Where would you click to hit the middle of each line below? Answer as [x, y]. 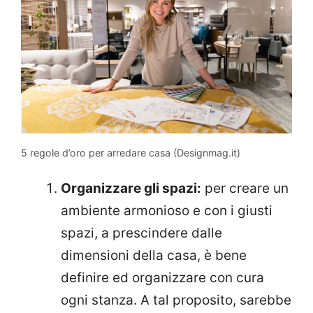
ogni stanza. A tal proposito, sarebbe [176, 300]
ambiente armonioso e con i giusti [167, 211]
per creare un [245, 189]
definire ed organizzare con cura [162, 278]
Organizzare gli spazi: [131, 189]
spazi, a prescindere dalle [141, 233]
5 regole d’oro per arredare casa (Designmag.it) [131, 152]
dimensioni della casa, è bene [154, 256]
